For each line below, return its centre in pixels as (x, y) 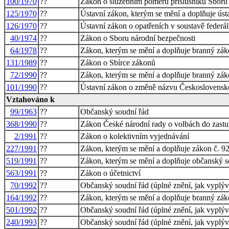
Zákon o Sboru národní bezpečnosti (138, 38)
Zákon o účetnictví (110, 173)
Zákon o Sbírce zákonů (118, 62)
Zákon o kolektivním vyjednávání (135, 136)
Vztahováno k (30, 99)
